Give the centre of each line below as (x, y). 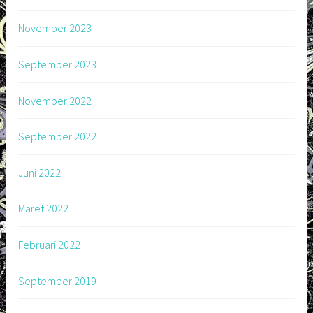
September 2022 (58, 137)
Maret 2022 (44, 209)
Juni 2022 (40, 172)
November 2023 (55, 28)
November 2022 (55, 100)
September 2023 (58, 65)
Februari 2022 (50, 245)
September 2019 (58, 281)
